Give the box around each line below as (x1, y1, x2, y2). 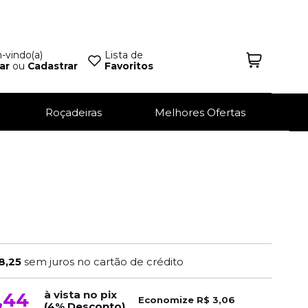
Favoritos (104, 59, 153, 72)
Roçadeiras (45, 105, 102, 119)
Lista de (104, 48, 143, 61)
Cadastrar (27, 59, 78, 72)
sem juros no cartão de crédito (24, 254, 184, 268)
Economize (138, 294, 195, 305)
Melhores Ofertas (155, 105, 245, 119)
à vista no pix (44, 287, 118, 301)
